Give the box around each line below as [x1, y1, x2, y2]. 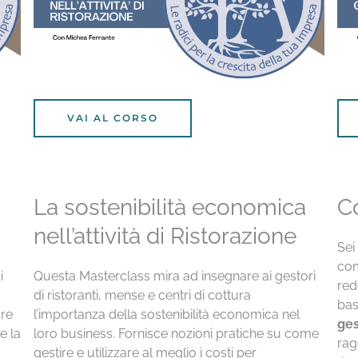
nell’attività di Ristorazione [33, 222, 296, 249]
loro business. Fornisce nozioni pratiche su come [33, 325, 319, 341]
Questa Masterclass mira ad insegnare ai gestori [33, 268, 316, 284]
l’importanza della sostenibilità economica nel [33, 306, 300, 322]
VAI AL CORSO [66, 111, 158, 124]
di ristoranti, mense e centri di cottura [33, 287, 251, 303]
